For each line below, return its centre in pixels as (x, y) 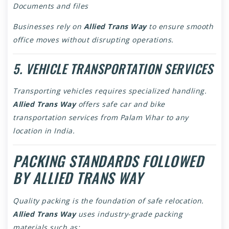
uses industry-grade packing (129, 214)
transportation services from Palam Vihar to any (101, 118)
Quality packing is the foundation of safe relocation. (108, 201)
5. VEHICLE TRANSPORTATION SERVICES (113, 69)
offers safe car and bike (120, 104)
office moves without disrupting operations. (93, 40)
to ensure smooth (180, 27)
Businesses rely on (48, 27)
